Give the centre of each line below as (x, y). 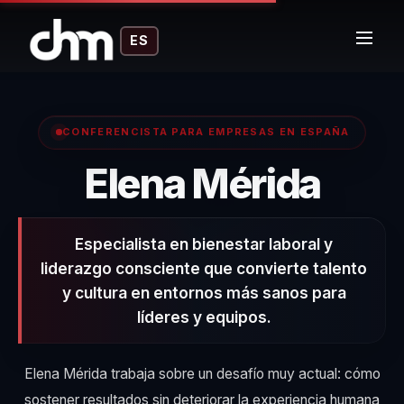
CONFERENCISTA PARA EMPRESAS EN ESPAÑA (206, 132)
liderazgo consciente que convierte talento (204, 268)
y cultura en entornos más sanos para (204, 292)
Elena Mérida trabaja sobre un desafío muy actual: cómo (202, 373)
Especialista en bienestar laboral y (204, 243)
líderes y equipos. (204, 317)
